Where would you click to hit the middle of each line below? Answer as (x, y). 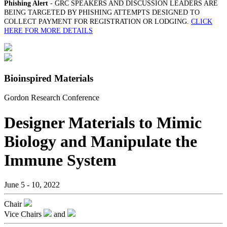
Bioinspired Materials (49, 78)
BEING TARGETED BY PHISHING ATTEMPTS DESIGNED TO (102, 12)
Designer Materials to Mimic (103, 122)
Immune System (60, 160)
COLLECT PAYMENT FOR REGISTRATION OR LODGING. (98, 22)
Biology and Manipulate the (101, 141)
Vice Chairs (23, 214)
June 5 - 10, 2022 (32, 185)
